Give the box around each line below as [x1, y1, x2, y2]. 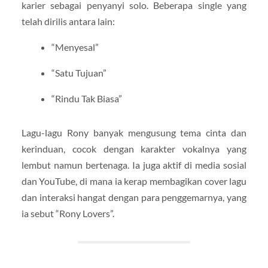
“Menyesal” [51, 41, 99, 53]
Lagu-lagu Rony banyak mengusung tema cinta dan [21, 127, 247, 139]
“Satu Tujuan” [51, 67, 106, 79]
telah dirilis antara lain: [21, 16, 115, 28]
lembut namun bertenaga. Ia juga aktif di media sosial [21, 159, 247, 171]
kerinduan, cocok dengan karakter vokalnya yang [21, 143, 247, 155]
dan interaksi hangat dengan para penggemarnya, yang [21, 191, 247, 203]
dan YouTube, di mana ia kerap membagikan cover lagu [21, 175, 247, 187]
